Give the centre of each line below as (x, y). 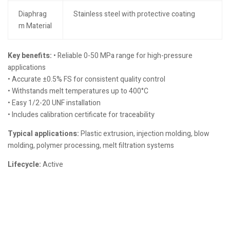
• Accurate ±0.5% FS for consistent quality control (87, 79)
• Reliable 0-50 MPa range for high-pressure (122, 55)
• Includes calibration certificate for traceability (81, 114)
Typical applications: (43, 133)
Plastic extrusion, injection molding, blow (144, 133)
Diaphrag (32, 14)
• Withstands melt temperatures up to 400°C (78, 91)
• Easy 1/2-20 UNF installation (54, 103)
